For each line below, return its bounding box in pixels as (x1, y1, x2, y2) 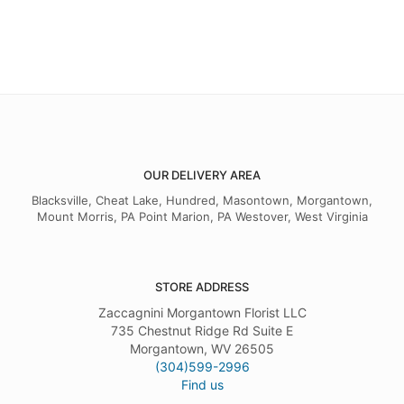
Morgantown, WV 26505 (130, 340, 274, 356)
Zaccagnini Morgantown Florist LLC (97, 304, 307, 320)
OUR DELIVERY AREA (143, 167, 261, 182)
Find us (180, 376, 224, 392)
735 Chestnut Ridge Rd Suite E (111, 322, 293, 338)
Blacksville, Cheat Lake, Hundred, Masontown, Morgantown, (32, 192, 372, 207)
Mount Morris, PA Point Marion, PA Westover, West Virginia (36, 208, 368, 224)
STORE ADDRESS (155, 279, 249, 294)
